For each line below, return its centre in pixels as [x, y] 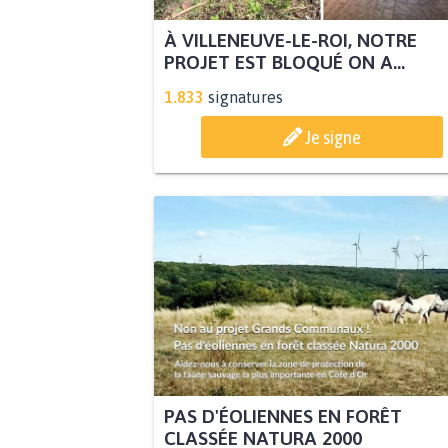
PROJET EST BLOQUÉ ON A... [284, 61]
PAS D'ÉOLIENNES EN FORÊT [282, 415]
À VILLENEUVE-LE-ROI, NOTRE [290, 39]
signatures [245, 96]
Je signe [333, 136]
